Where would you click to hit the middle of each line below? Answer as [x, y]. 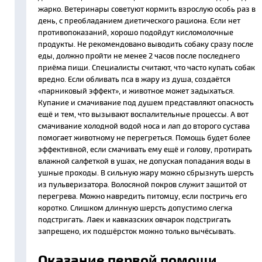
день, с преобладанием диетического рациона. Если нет [139, 21]
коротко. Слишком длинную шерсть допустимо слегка [135, 208]
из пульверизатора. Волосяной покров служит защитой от [142, 185]
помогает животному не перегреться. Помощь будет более [144, 138]
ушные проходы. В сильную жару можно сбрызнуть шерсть [146, 173]
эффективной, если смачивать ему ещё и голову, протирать [145, 149]
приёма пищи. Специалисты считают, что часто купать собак [146, 68]
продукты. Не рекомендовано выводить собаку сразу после [146, 44]
